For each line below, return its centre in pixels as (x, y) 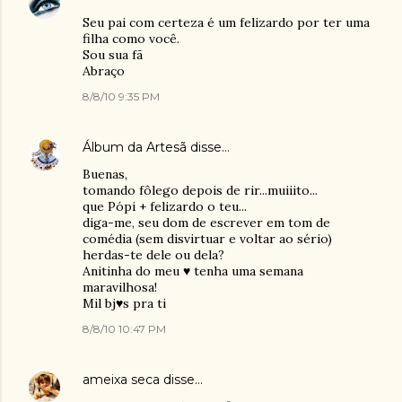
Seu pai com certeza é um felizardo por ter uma (226, 22)
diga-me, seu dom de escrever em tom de (206, 223)
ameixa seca (121, 380)
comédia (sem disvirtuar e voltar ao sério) (207, 239)
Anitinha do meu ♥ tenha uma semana (193, 271)
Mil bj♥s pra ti (124, 303)
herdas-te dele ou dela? (153, 255)
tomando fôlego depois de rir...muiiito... (200, 190)
